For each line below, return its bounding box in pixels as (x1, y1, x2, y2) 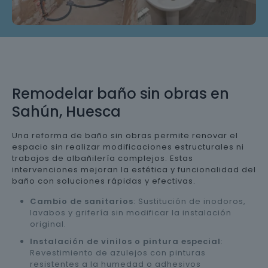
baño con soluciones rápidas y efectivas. (12, 175, 196, 187)
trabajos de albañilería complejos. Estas (12, 152, 193, 164)
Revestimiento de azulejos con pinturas (30, 246, 206, 258)
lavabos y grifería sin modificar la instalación (30, 206, 232, 218)
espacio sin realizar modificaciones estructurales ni (12, 141, 244, 153)
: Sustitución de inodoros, (133, 195, 246, 207)
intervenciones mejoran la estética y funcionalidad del (12, 163, 256, 175)
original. (30, 218, 66, 230)
